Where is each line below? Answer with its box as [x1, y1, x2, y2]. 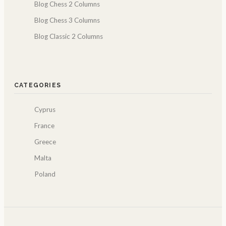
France [34, 122, 54, 130]
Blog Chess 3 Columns [34, 16, 100, 24]
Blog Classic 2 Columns [34, 32, 103, 40]
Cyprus [34, 105, 55, 114]
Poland [34, 170, 55, 179]
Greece [34, 138, 56, 146]
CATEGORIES [14, 82, 61, 89]
